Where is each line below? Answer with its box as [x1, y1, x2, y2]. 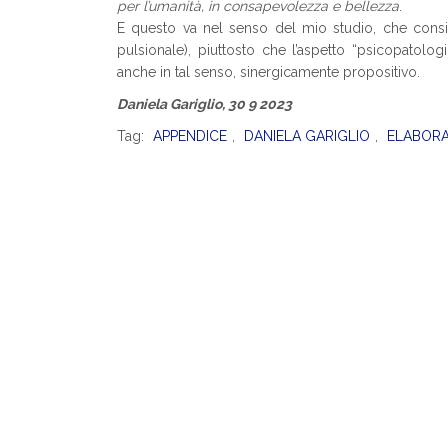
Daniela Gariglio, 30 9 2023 [117, 96, 292, 112]
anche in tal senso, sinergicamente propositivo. [117, 64, 420, 80]
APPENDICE [153, 128, 227, 144]
